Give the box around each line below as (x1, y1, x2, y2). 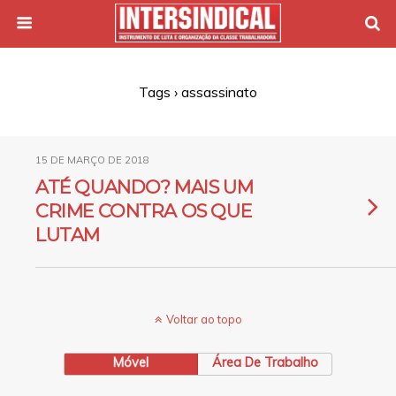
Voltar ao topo (165, 312, 242, 326)
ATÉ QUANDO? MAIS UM (35, 176, 254, 198)
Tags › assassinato (139, 83, 257, 101)
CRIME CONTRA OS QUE (35, 200, 252, 222)
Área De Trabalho (211, 354, 318, 370)
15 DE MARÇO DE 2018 (35, 154, 149, 166)
